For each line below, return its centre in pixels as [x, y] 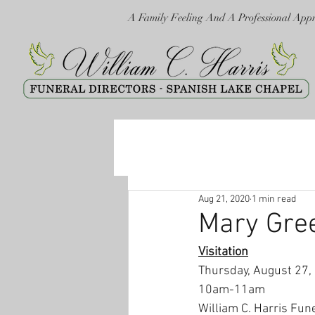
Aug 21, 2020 [224, 199]
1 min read [274, 199]
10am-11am [232, 290]
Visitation [223, 252]
